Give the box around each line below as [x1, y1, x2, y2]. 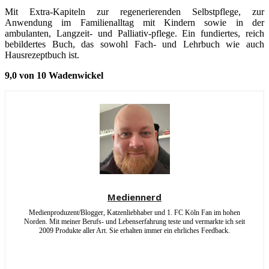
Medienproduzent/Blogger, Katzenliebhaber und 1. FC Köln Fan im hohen [29, 208, 240, 217]
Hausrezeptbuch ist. [5, 50, 79, 60]
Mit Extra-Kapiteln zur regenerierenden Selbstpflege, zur [5, 7, 264, 17]
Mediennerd [107, 191, 162, 203]
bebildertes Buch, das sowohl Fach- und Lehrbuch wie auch [5, 39, 264, 49]
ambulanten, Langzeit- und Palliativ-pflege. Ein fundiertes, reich [5, 28, 264, 38]
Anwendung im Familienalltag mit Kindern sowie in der [5, 17, 264, 28]
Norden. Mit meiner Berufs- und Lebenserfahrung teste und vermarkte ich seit [24, 217, 245, 226]
